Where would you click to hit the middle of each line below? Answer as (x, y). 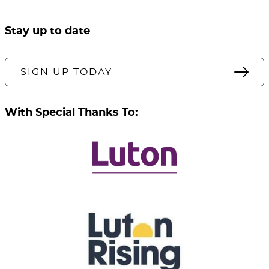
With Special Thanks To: (71, 113)
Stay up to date (47, 32)
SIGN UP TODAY (66, 72)
